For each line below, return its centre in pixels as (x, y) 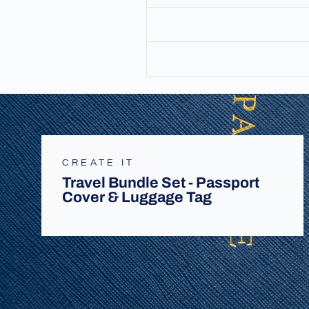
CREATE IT (99, 163)
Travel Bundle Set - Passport (161, 183)
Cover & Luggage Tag (137, 198)
